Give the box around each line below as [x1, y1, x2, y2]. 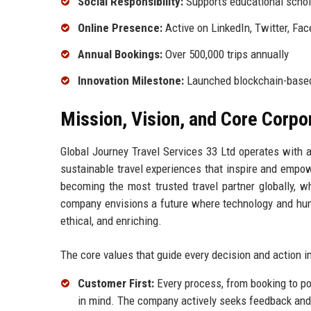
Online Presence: [78, 21, 162, 35]
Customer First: [78, 276, 154, 290]
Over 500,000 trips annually [162, 47, 289, 61]
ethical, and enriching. [60, 213, 162, 228]
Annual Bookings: [78, 47, 162, 61]
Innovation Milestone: [78, 73, 184, 87]
